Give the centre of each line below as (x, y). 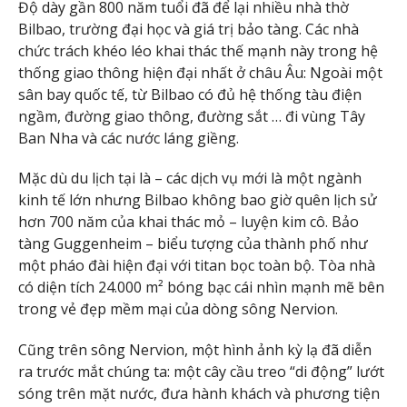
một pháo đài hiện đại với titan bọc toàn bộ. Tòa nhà (197, 266)
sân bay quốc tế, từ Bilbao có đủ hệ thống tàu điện (190, 94)
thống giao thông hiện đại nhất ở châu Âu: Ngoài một (200, 72)
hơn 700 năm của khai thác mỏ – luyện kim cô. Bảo (189, 222)
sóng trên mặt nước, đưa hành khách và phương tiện (199, 394)
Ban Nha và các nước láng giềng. (129, 138)
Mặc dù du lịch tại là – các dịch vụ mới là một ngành (190, 179)
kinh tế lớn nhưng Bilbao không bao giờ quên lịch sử (198, 200)
